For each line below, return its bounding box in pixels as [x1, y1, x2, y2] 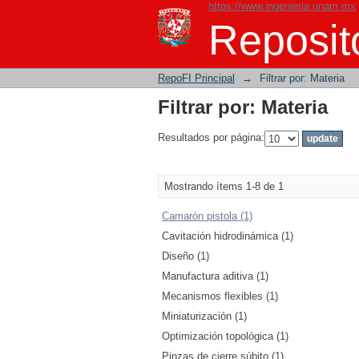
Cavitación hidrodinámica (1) [162, 230, 293, 242]
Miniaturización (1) [162, 310, 247, 322]
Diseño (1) [162, 250, 209, 262]
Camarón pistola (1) [162, 210, 252, 222]
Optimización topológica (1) [162, 330, 288, 342]
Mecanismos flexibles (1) [162, 290, 278, 302]
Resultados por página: [158, 131, 264, 144]
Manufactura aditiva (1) [162, 270, 268, 282]
